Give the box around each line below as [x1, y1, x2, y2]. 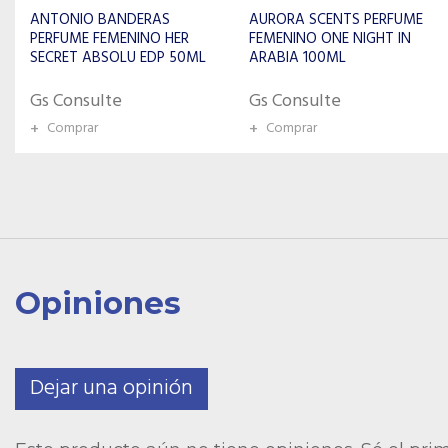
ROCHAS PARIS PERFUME [249, 8, 408, 32]
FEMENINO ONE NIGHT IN [30, 27, 192, 51]
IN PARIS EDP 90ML [249, 46, 373, 70]
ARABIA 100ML [30, 46, 127, 70]
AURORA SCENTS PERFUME [30, 8, 204, 32]
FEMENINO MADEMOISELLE [249, 27, 424, 51]
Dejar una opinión [30, 371, 193, 406]
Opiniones [15, 284, 181, 322]
